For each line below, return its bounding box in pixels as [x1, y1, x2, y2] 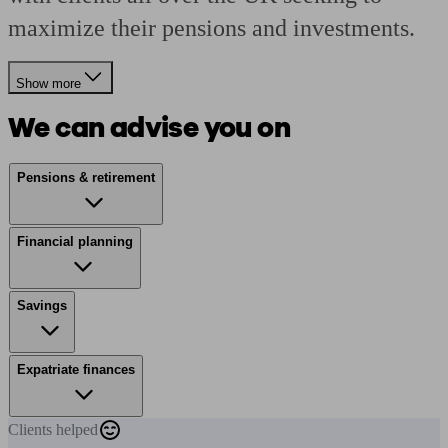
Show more [16, 76, 81, 91]
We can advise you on [8, 109, 290, 147]
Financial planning [17, 234, 133, 249]
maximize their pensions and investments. [8, 15, 415, 41]
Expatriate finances [17, 362, 135, 377]
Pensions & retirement [17, 170, 155, 185]
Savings [17, 298, 67, 313]
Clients [8, 421, 56, 438]
